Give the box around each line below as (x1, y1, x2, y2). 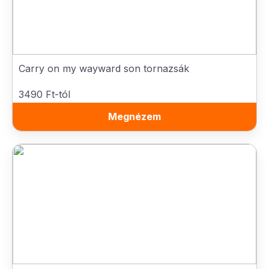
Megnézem (108, 110, 161, 122)
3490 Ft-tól (19, 88, 70, 100)
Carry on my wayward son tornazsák (19, 62, 189, 74)
